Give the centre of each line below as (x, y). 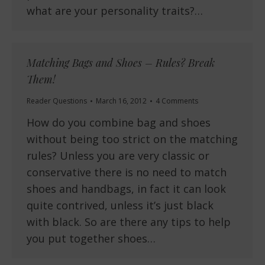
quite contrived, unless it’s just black (120, 206)
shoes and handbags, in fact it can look (126, 189)
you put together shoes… (91, 239)
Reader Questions (57, 101)
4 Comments (177, 101)
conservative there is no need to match (127, 172)
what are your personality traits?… (115, 11)
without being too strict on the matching (132, 139)
